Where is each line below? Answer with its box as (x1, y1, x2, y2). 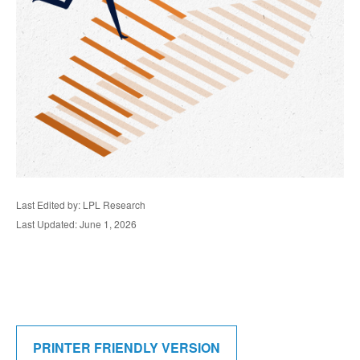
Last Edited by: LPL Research (16, 198, 145, 211)
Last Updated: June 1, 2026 (16, 217, 137, 231)
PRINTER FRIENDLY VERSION (33, 338, 220, 357)
